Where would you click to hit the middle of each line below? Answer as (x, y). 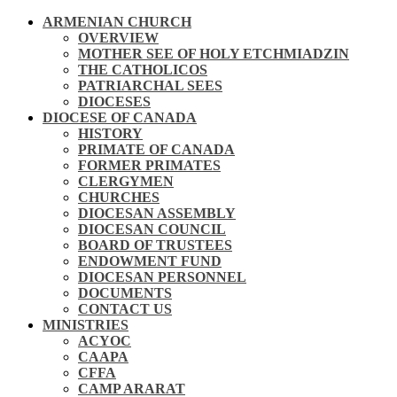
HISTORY (110, 133)
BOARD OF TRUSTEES (155, 245)
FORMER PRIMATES (149, 165)
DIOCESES (114, 101)
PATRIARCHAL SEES (150, 86)
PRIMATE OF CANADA (156, 149)
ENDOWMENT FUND (150, 261)
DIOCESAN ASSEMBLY (157, 213)
